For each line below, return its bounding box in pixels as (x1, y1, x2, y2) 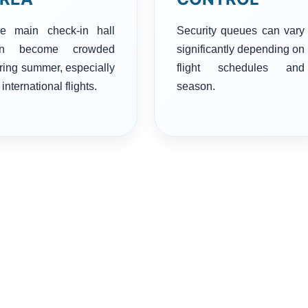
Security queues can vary (177, 24, 305, 36)
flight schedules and (177, 61, 305, 74)
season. (177, 80, 215, 92)
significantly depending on (177, 43, 305, 55)
